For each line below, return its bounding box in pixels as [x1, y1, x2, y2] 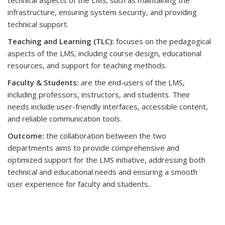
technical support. [8, 19, 68, 30]
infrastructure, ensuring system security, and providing [8, 7, 197, 18]
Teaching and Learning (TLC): [8, 36, 114, 47]
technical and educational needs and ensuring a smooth [8, 167, 197, 177]
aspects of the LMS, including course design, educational [8, 48, 201, 59]
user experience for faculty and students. [8, 179, 150, 189]
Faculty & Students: [8, 77, 79, 88]
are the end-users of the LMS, [79, 77, 185, 88]
